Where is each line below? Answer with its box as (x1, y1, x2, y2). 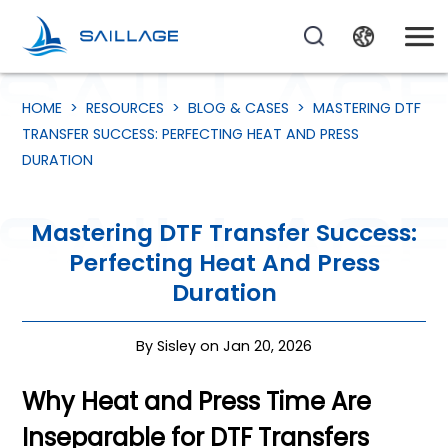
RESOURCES (86, 98, 165, 119)
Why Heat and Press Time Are (22, 384, 372, 418)
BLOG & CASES (188, 98, 290, 119)
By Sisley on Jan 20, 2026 (136, 335, 312, 356)
